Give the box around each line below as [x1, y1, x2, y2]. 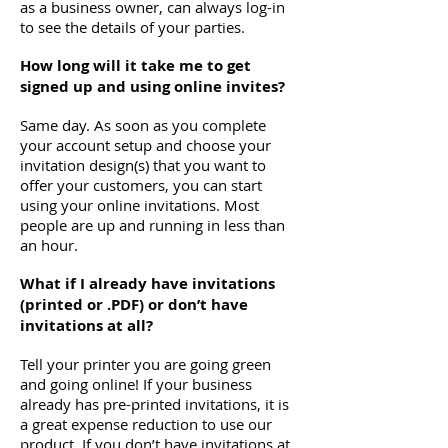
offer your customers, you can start [20, 175, 262, 195]
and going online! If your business [20, 374, 252, 394]
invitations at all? [20, 315, 153, 336]
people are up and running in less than [20, 215, 285, 235]
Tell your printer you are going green [20, 354, 271, 374]
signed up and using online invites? [20, 76, 285, 97]
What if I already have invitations [20, 273, 275, 294]
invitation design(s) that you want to [20, 155, 266, 175]
